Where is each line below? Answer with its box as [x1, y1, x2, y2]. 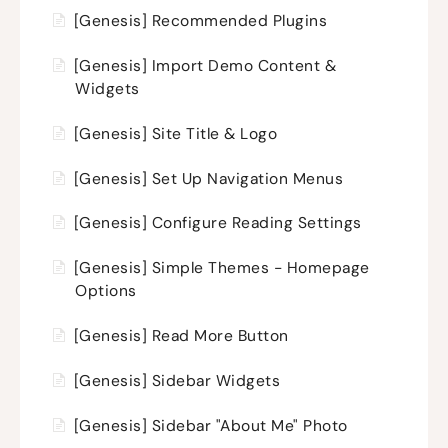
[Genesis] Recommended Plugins [73, 11, 327, 32]
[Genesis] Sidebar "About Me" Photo [73, 415, 348, 436]
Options [75, 281, 137, 302]
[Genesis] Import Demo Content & [73, 55, 336, 76]
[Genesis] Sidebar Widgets [73, 370, 280, 391]
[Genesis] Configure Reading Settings [73, 213, 362, 234]
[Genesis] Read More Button [73, 326, 289, 347]
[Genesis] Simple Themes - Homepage [73, 258, 370, 279]
